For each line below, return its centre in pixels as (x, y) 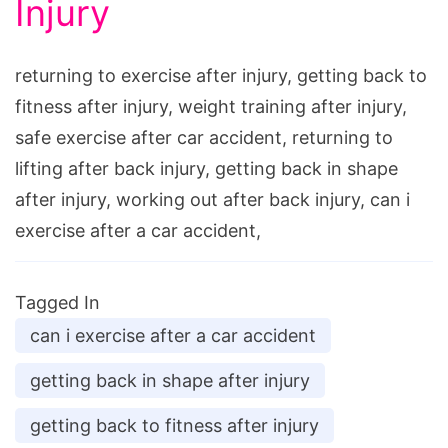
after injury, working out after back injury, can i (212, 200)
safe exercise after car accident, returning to (204, 138)
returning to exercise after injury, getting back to (221, 76)
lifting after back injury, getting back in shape (206, 169)
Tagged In (57, 303)
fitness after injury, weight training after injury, (211, 107)
